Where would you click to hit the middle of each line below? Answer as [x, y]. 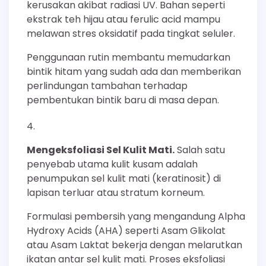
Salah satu [200, 150]
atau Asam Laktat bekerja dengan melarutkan [134, 245]
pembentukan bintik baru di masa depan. [123, 100]
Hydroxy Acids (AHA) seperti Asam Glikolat [126, 230]
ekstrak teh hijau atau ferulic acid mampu [123, 19]
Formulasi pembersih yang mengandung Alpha [136, 216]
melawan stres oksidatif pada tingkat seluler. [131, 33]
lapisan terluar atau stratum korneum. [116, 192]
